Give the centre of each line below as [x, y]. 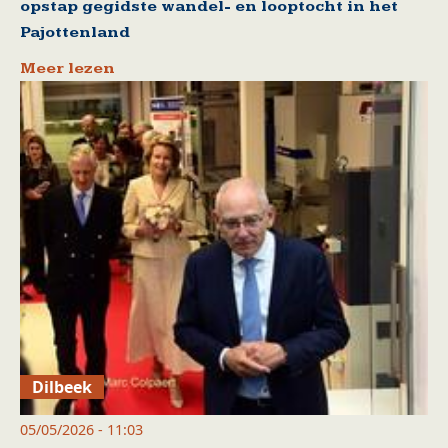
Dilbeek [62, 386]
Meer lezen [67, 69]
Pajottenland [75, 33]
